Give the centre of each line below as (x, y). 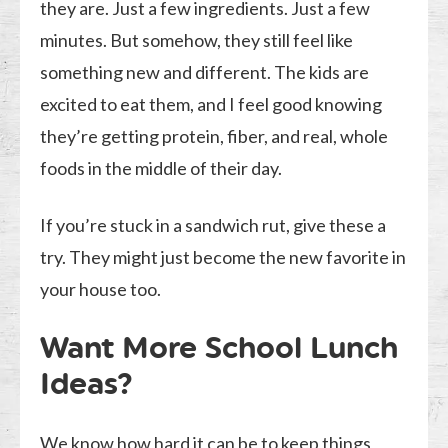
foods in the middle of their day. (161, 168)
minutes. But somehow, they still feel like (197, 40)
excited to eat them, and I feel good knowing (211, 104)
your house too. (101, 289)
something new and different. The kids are (205, 72)
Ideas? (87, 384)
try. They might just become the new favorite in (223, 257)
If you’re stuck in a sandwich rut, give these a (213, 225)
